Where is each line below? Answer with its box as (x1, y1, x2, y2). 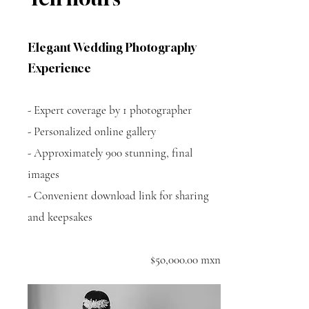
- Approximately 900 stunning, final (28, 146, 192, 160)
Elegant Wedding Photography (28, 40, 197, 54)
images (28, 167, 59, 181)
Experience (28, 61, 91, 75)
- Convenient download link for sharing (28, 188, 209, 203)
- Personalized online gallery (28, 124, 156, 139)
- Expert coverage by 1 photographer (28, 103, 192, 117)
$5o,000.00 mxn (150, 252, 221, 267)
